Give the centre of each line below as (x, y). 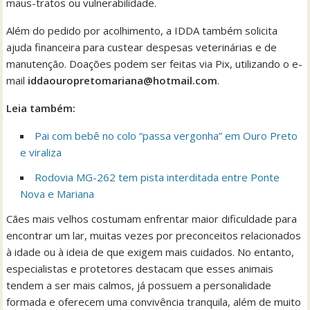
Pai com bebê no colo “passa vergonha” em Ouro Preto (166, 136)
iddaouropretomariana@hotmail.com (123, 81)
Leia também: (41, 108)
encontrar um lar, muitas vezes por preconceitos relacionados (154, 236)
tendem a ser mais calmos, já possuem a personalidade (139, 285)
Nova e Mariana (57, 194)
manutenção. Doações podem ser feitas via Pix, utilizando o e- (155, 64)
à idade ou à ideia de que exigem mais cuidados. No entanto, (151, 252)
